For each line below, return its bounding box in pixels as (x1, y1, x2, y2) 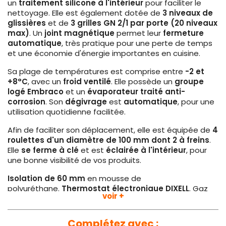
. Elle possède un (111, 76, 175, 87)
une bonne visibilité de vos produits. (8, 155, 143, 166)
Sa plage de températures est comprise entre (8, 66, 183, 77)
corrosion (8, 96, 45, 107)
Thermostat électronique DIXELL (62, 183, 189, 194)
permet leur (115, 28, 163, 39)
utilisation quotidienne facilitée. (8, 106, 128, 118)
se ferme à (21, 145, 65, 156)
